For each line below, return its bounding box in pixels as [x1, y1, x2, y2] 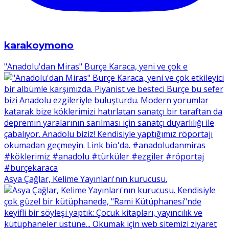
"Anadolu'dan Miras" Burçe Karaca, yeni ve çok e [4, 61, 188, 73]
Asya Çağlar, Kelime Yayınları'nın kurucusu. [4, 173, 167, 185]
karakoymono [4, 39, 74, 52]
